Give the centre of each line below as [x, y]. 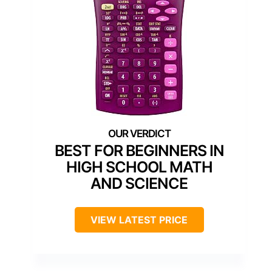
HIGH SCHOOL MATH [139, 167]
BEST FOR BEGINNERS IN [139, 150]
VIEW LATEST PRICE [139, 219]
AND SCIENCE [139, 183]
